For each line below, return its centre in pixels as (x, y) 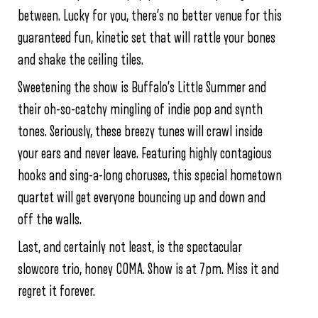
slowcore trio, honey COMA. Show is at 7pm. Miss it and (148, 269)
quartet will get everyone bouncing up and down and (142, 198)
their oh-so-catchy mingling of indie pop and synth (140, 110)
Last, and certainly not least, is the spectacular (130, 247)
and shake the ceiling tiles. (81, 60)
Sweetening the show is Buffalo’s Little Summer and (142, 88)
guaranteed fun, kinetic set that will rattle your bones (147, 38)
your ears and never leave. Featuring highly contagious (145, 154)
